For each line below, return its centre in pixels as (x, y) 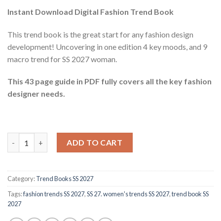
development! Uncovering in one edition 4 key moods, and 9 (107, 46)
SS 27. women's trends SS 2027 (128, 194)
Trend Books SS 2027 (65, 178)
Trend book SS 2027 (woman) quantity (71, 138)
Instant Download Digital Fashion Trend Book (91, 11)
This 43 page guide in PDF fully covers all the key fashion (110, 81)
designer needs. (36, 94)
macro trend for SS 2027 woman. (62, 59)
